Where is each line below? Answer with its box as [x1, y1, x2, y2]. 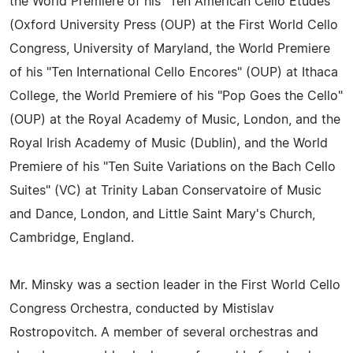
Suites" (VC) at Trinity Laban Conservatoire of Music [9, 184, 321, 197]
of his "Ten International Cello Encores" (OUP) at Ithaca [9, 66, 338, 79]
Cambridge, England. [9, 232, 134, 244]
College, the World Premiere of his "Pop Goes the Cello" [9, 90, 343, 102]
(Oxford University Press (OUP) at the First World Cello [9, 19, 338, 32]
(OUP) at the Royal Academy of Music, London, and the [9, 113, 340, 126]
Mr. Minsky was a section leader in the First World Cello [9, 279, 340, 292]
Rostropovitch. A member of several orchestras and [9, 326, 318, 339]
